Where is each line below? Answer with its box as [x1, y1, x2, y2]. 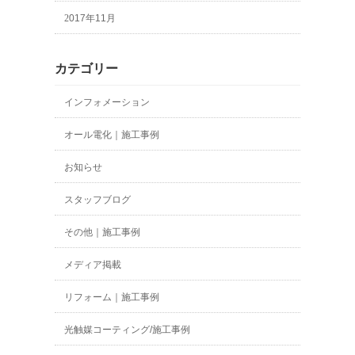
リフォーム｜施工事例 [74, 292, 159, 303]
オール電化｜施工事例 [74, 129, 159, 141]
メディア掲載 [74, 259, 121, 271]
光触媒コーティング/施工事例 [74, 324, 190, 336]
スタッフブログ [74, 194, 131, 206]
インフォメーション [74, 97, 150, 109]
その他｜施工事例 [74, 227, 140, 239]
